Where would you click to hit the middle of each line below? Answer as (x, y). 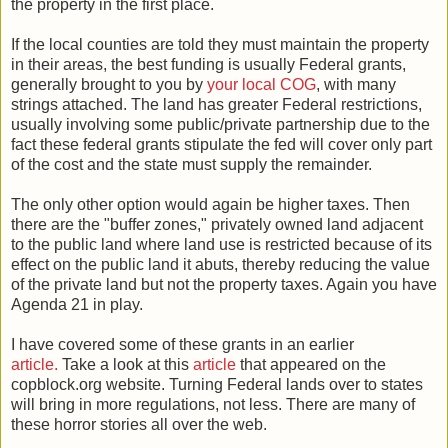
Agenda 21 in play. (77, 304)
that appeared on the (311, 364)
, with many (356, 84)
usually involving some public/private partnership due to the (220, 124)
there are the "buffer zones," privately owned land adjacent (217, 224)
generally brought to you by (109, 84)
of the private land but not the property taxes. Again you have (224, 284)
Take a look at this (125, 364)
